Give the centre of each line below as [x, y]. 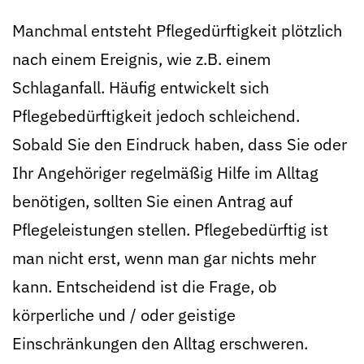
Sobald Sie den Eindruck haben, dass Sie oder [180, 144]
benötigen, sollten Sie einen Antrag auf [152, 201]
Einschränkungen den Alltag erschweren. [160, 343]
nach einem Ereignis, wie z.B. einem [141, 59]
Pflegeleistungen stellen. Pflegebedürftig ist [170, 230]
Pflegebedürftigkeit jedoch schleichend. [156, 116]
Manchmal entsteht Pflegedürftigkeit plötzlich [177, 30]
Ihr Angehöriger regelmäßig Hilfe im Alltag [165, 173]
